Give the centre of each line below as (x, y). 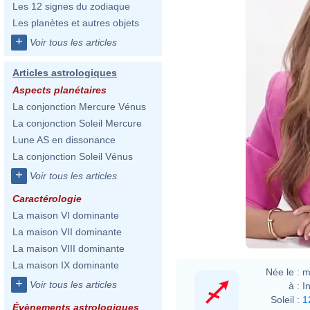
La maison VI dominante (66, 215)
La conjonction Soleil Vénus (73, 156)
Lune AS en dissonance (64, 140)
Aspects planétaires (60, 90)
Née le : (283, 272)
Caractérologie (47, 199)
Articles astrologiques (65, 73)
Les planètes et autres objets (76, 23)
